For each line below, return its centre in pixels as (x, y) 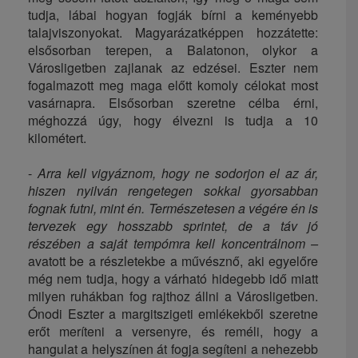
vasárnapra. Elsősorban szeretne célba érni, (173, 102)
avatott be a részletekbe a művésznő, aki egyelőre (173, 261)
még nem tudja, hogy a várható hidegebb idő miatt (173, 278)
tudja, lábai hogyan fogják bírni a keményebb (173, 14)
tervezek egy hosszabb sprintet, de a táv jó (173, 225)
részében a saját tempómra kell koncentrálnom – (173, 243)
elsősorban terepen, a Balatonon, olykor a (173, 50)
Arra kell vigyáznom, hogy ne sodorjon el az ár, (178, 173)
